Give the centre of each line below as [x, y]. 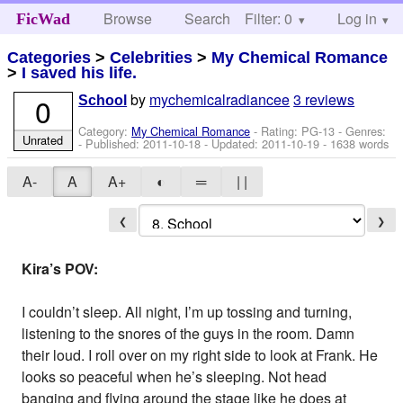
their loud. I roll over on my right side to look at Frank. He [200, 354]
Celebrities [152, 57]
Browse [128, 18]
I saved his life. [80, 72]
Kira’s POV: [60, 268]
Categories [49, 57]
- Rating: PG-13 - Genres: [320, 131]
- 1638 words [354, 144]
